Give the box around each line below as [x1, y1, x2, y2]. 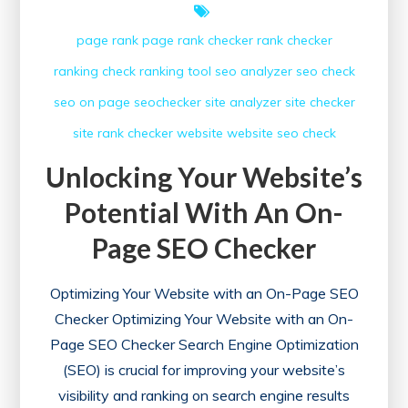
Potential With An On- [65, 196, 343, 229]
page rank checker [141, 32, 253, 49]
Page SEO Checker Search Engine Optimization [49, 335, 359, 354]
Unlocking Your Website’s [46, 160, 362, 194]
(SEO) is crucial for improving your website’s [63, 361, 345, 380]
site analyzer [204, 94, 281, 111]
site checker [284, 94, 355, 111]
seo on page [53, 94, 130, 111]
